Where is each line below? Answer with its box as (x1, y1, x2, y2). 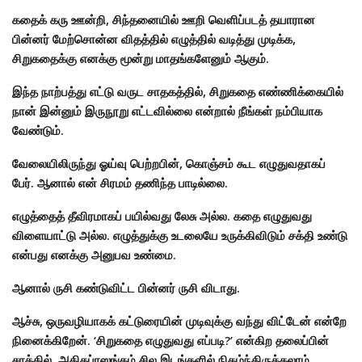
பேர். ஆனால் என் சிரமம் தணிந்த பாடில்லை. (12, 175, 228, 192)
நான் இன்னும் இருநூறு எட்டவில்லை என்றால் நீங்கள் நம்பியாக (12, 103, 322, 120)
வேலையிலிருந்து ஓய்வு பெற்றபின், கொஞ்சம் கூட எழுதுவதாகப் (12, 155, 326, 172)
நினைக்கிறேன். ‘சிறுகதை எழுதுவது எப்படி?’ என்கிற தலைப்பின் (12, 332, 329, 349)
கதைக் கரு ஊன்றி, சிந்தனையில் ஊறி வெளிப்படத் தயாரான (12, 11, 315, 28)
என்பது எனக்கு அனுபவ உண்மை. (12, 246, 176, 263)
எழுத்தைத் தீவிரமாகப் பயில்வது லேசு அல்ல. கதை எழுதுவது (12, 208, 312, 225)
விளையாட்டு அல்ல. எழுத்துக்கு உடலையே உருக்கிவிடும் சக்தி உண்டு (12, 227, 347, 244)
